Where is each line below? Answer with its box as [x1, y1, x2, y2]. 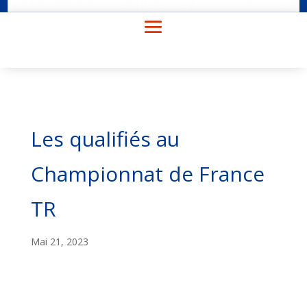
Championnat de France [30, 159, 265, 188]
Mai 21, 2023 [30, 234, 88, 248]
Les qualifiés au [30, 124, 180, 153]
